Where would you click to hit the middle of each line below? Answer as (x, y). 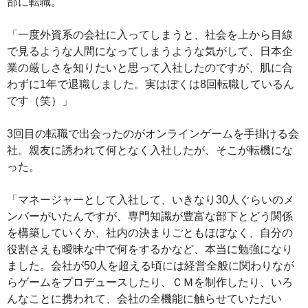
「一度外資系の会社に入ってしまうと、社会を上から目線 (150, 34)
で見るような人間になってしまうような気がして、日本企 (150, 51)
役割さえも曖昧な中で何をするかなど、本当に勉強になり (150, 249)
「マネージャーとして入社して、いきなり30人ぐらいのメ (151, 199)
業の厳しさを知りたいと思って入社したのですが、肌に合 (150, 67)
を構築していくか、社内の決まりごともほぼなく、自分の (150, 232)
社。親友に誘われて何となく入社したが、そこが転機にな (150, 150)
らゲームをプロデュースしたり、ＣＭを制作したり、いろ (150, 282)
